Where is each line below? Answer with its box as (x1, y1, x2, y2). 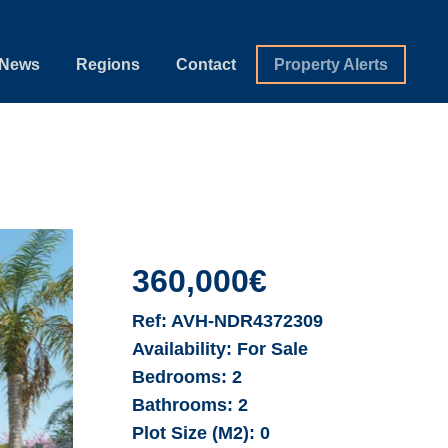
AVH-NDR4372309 (167, 310, 324, 331)
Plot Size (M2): (132, 422, 261, 443)
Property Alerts (274, 55, 389, 73)
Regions (76, 55, 141, 73)
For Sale (232, 338, 309, 359)
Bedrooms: (132, 366, 228, 387)
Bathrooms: (132, 394, 234, 415)
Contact (176, 55, 237, 73)
